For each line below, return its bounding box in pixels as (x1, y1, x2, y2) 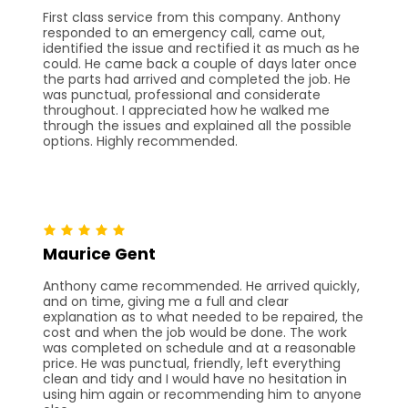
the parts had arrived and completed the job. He (43, 70, 351, 89)
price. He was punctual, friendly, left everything (43, 354, 341, 373)
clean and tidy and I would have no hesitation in (43, 370, 347, 389)
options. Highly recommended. (97, 132, 238, 151)
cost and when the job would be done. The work (43, 323, 347, 342)
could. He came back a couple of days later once (43, 55, 85, 74)
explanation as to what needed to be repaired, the (43, 308, 363, 327)
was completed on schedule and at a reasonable (43, 339, 356, 358)
